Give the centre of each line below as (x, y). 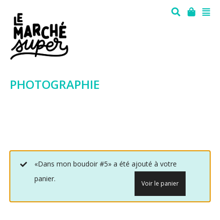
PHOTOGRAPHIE (55, 84)
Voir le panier (160, 183)
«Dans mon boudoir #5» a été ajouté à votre (106, 164)
